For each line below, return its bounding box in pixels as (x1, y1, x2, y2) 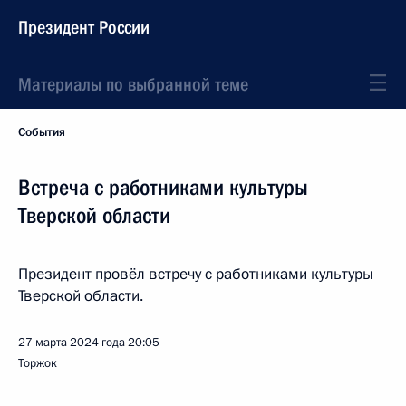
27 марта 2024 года (18, 334, 125, 351)
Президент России (18, 16, 150, 38)
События (18, 124, 65, 140)
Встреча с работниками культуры (18, 175, 308, 200)
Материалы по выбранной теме (18, 73, 248, 95)
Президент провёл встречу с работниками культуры (18, 264, 373, 285)
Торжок (18, 355, 57, 372)
